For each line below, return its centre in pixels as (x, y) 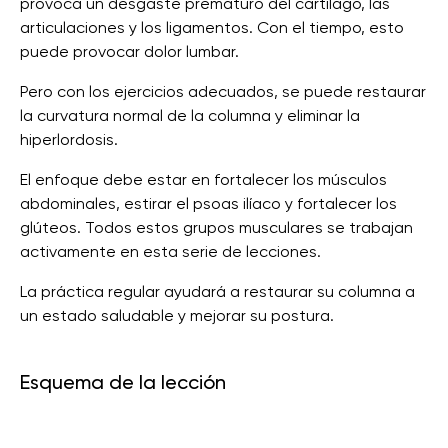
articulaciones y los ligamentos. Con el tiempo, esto (212, 27)
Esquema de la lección (123, 382)
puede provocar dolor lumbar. (129, 51)
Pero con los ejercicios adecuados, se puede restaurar (223, 91)
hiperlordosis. (69, 139)
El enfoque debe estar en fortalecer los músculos (203, 179)
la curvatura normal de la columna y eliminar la (190, 115)
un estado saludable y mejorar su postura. (177, 315)
